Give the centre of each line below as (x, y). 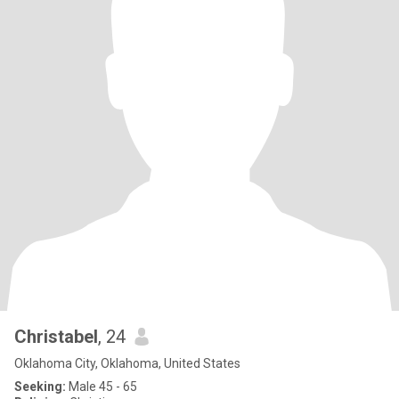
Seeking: (40, 387)
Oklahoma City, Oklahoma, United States (127, 363)
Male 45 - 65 (102, 387)
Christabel (56, 337)
